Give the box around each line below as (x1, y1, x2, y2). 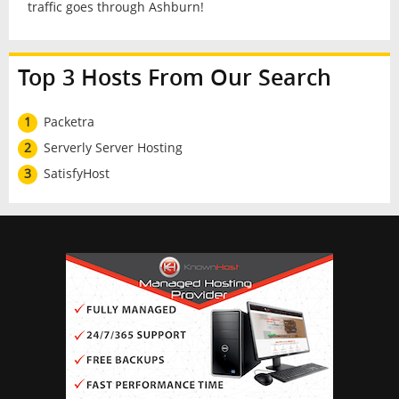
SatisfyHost (43, 164, 110, 182)
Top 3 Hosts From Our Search (17, 62, 331, 93)
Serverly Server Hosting (43, 139, 183, 157)
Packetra (43, 113, 94, 131)
